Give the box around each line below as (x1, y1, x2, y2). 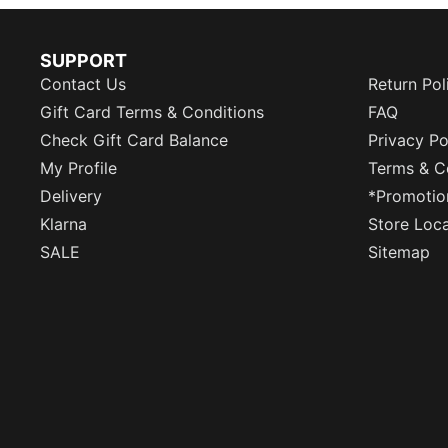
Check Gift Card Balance (40, 130, 228, 151)
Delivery (40, 186, 102, 207)
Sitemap (368, 242, 430, 263)
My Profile (40, 158, 117, 179)
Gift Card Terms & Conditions (40, 102, 264, 123)
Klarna (40, 214, 87, 235)
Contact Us (40, 74, 126, 95)
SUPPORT (40, 50, 127, 72)
